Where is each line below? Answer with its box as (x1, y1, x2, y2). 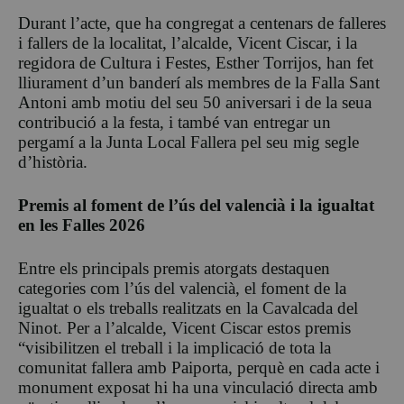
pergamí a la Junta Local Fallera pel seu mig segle (18, 133, 359, 152)
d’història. (18, 152, 87, 172)
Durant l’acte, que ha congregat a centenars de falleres (18, 14, 386, 33)
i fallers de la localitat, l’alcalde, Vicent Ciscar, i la (18, 33, 357, 53)
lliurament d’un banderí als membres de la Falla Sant (18, 73, 380, 93)
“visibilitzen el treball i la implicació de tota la (18, 338, 331, 358)
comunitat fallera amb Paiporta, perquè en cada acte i (18, 358, 380, 378)
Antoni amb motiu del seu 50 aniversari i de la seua (18, 93, 372, 113)
